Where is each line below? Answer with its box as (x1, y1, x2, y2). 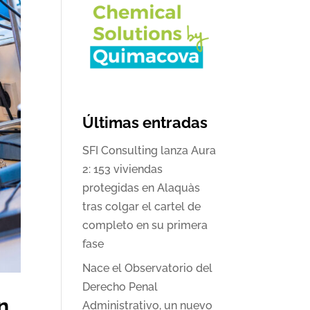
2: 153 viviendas (82, 163, 163, 176)
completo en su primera (82, 219, 208, 232)
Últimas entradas (82, 113, 208, 132)
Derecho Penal (82, 280, 158, 294)
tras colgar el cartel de (82, 200, 201, 214)
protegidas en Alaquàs (82, 181, 201, 195)
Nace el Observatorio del (82, 262, 213, 275)
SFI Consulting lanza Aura (82, 144, 217, 158)
